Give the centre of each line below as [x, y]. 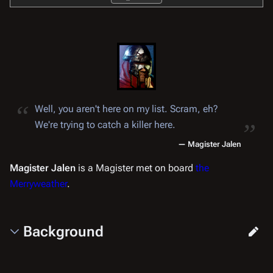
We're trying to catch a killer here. [105, 124]
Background [63, 231]
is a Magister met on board [136, 168]
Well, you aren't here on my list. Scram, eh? [126, 108]
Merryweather [38, 183]
